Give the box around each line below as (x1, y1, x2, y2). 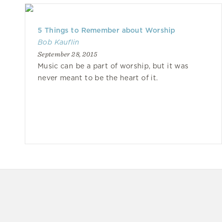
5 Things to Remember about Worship (38, 26, 175, 34)
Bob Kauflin (38, 38, 80, 46)
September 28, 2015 (38, 50, 97, 58)
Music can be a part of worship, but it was (38, 62, 189, 70)
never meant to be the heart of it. (38, 74, 158, 82)
